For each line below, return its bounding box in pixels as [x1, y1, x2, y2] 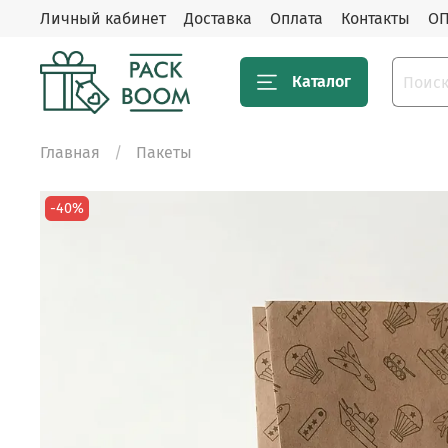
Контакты [341, 8, 410, 28]
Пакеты [136, 142, 192, 162]
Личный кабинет [40, 8, 166, 28]
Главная [40, 142, 100, 162]
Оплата [270, 8, 323, 28]
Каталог [292, 72, 351, 92]
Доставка [184, 8, 252, 28]
